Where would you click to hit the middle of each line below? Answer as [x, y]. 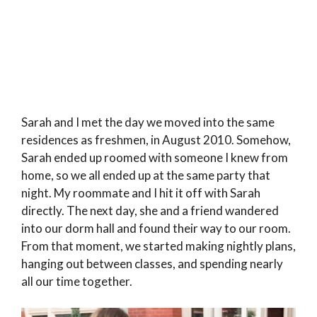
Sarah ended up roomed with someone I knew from [155, 157]
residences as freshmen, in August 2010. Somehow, [156, 139]
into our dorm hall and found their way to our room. [156, 228]
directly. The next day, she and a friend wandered [150, 210]
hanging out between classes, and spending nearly [152, 263]
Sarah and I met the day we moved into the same [148, 122]
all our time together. [77, 281]
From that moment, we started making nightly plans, [158, 246]
